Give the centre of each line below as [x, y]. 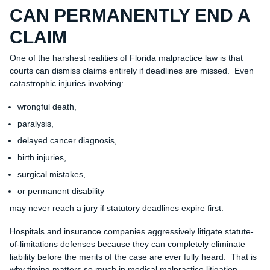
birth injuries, [42, 158]
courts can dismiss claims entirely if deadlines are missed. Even [131, 71]
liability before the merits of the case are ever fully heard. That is [133, 257]
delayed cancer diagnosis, [67, 141]
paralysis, [35, 124]
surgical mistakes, [51, 174]
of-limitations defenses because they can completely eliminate [127, 244]
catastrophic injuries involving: [66, 83]
